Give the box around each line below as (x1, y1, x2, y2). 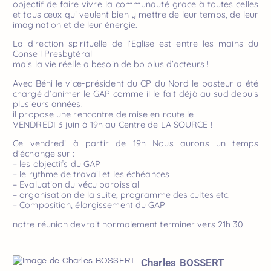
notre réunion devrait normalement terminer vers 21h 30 (13, 218, 244, 230)
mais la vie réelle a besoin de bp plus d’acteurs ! (13, 59, 209, 70)
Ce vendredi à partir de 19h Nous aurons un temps (13, 138, 258, 149)
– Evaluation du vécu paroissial (13, 179, 140, 191)
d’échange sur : (13, 148, 75, 160)
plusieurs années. (13, 98, 83, 109)
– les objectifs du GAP (13, 158, 101, 170)
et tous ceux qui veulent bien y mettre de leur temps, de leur (13, 8, 258, 20)
